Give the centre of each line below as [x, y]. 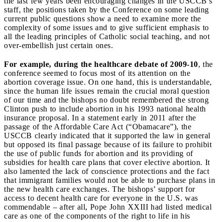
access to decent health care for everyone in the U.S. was [101, 198]
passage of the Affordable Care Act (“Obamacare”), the [98, 126]
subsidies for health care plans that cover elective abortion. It [107, 162]
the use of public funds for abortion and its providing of [99, 153]
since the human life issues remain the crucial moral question [107, 91]
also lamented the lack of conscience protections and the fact [107, 171]
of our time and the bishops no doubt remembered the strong [106, 100]
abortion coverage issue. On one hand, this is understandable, [108, 82]
